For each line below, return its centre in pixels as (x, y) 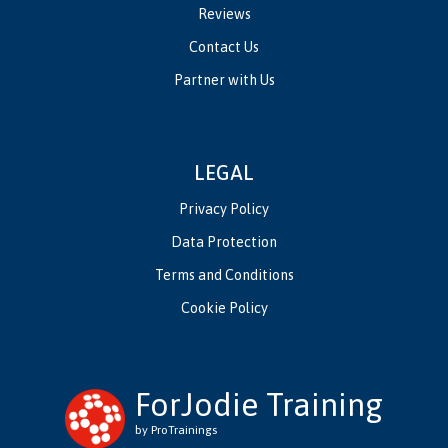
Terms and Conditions (224, 275)
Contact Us (224, 47)
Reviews (224, 14)
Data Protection (224, 242)
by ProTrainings (176, 430)
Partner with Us (224, 80)
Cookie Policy (224, 308)
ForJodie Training (259, 404)
